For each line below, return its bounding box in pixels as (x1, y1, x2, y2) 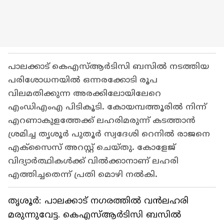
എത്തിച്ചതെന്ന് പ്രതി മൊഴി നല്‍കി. (8, 169, 157, 179)
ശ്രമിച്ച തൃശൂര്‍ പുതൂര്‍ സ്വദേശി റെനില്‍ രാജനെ (8, 129, 210, 139)
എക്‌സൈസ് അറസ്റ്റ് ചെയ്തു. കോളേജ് (8, 142, 175, 152)
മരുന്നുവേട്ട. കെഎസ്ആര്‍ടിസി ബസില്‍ (8, 209, 181, 220)
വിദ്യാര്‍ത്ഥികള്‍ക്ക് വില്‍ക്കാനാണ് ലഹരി (8, 156, 178, 166)
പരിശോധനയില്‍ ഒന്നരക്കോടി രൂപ (8, 75, 157, 85)
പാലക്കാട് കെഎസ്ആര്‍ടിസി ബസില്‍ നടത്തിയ (8, 61, 209, 71)
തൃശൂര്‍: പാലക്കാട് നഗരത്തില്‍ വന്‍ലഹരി (8, 195, 188, 206)
